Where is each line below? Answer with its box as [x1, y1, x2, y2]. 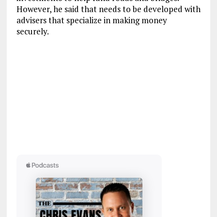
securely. [16, 26, 49, 37]
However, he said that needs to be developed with [16, 3, 201, 15]
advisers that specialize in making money [16, 15, 167, 26]
